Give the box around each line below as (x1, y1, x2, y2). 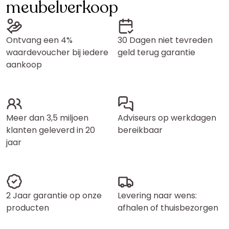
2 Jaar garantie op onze (6, 190, 102, 201)
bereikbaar (118, 124, 163, 136)
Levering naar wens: (118, 190, 197, 201)
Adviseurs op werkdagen (118, 112, 216, 124)
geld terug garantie (118, 47, 195, 58)
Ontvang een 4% (6, 34, 73, 46)
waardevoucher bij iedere (6, 47, 108, 58)
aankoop (6, 59, 42, 71)
